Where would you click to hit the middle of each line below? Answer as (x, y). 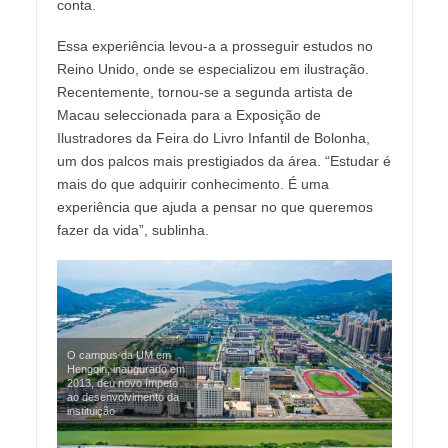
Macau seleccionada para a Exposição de (188, 114)
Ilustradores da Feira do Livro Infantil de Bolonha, (213, 137)
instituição (90, 410)
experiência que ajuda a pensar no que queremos (214, 206)
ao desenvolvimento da (122, 396)
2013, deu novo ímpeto (122, 382)
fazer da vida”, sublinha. (132, 229)
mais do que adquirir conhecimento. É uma (192, 183)
